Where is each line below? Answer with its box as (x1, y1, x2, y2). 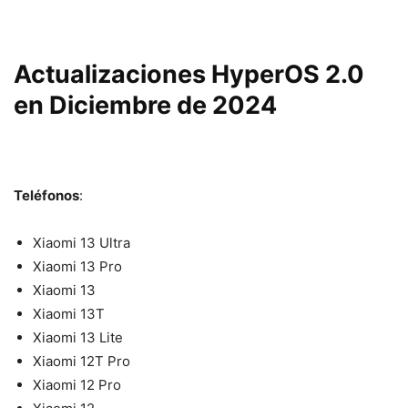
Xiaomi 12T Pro (33, 352, 130, 370)
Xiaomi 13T (33, 304, 105, 322)
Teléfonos (14, 186, 79, 204)
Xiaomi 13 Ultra (33, 233, 130, 251)
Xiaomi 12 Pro (33, 375, 121, 393)
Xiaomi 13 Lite (33, 328, 123, 346)
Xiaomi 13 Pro (33, 257, 122, 275)
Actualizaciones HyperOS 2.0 (14, 58, 364, 89)
